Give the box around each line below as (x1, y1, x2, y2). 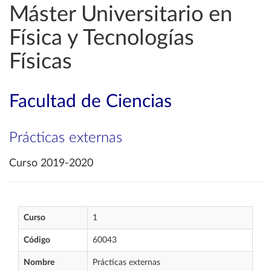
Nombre (24, 258, 54, 267)
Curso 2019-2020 (9, 158, 93, 169)
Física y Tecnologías (9, 27, 194, 49)
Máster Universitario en (9, 4, 232, 25)
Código (24, 236, 50, 244)
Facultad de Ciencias (9, 93, 172, 111)
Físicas (9, 51, 72, 73)
